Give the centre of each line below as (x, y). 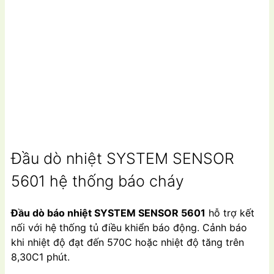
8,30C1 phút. (40, 257)
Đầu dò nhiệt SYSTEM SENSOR (123, 159)
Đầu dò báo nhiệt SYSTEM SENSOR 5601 (108, 213)
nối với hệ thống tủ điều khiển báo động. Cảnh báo (129, 227)
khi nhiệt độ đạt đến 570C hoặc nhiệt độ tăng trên (128, 242)
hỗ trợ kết (230, 213)
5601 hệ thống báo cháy (98, 181)
